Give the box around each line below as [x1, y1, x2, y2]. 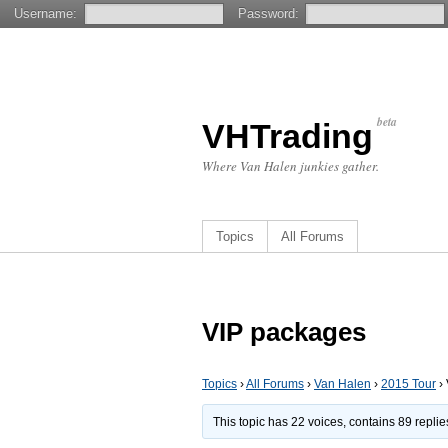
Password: [237, 6, 299, 21]
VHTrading [202, 117, 373, 155]
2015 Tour [381, 377, 436, 391]
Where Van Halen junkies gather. [202, 157, 379, 175]
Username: [14, 6, 78, 21]
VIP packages [202, 317, 366, 347]
